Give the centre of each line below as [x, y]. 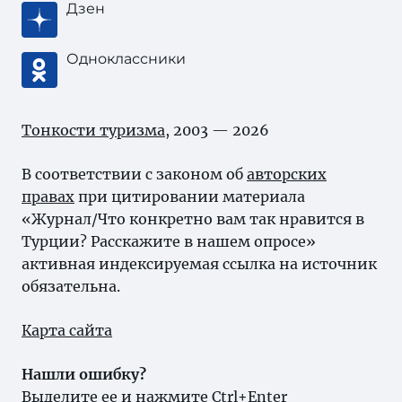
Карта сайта [67, 330]
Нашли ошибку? [84, 374]
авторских [287, 174]
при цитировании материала [190, 197]
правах [48, 197]
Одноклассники [126, 59]
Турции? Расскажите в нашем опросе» [169, 241]
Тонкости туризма [93, 130]
